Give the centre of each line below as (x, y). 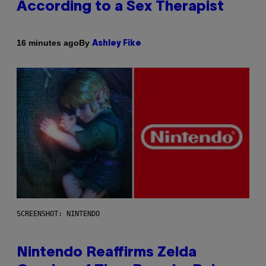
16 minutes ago (48, 43)
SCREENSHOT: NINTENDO (58, 214)
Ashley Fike (117, 43)
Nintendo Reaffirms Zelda (107, 253)
